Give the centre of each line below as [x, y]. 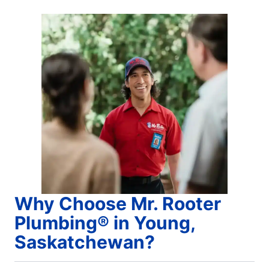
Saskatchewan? [85, 242]
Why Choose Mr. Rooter [118, 203]
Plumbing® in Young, [105, 222]
